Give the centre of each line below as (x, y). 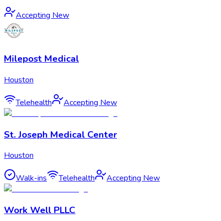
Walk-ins (31, 178)
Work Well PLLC (40, 210)
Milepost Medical (41, 59)
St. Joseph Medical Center (60, 134)
